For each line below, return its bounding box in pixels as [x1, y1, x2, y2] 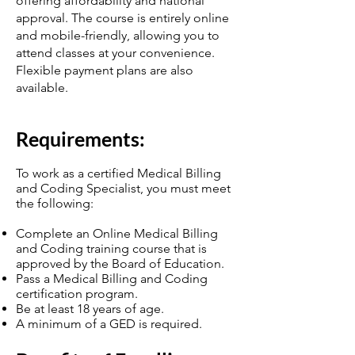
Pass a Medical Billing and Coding [16, 271, 208, 286]
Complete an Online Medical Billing [16, 226, 218, 241]
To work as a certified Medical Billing [16, 166, 221, 181]
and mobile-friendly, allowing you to [16, 28, 219, 43]
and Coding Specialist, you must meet [16, 181, 231, 196]
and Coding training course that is [16, 241, 207, 256]
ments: [85, 127, 145, 151]
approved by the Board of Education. [16, 256, 224, 271]
